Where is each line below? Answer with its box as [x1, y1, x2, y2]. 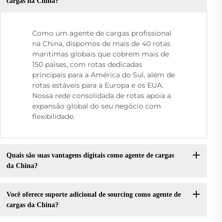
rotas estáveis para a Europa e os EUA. [32, 80, 164, 90]
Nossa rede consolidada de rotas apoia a [32, 91, 171, 100]
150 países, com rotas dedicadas [32, 59, 142, 69]
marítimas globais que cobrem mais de [32, 49, 169, 58]
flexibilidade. [32, 111, 75, 121]
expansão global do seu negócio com [32, 101, 161, 111]
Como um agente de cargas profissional [32, 28, 171, 38]
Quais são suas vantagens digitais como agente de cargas [6, 152, 174, 160]
